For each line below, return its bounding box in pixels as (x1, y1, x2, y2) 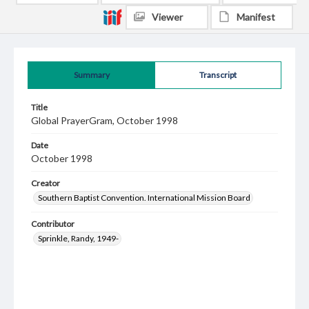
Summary (73, 70, 110, 80)
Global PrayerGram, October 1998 (31, 114, 178, 126)
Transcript (199, 70, 237, 80)
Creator (31, 178, 60, 188)
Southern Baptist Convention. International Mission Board (38, 192, 250, 203)
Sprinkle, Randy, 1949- (38, 233, 119, 243)
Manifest (237, 11, 275, 23)
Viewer (152, 11, 183, 23)
